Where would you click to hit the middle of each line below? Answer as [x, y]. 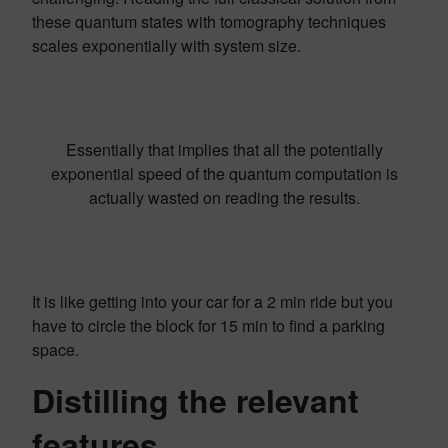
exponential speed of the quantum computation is [224, 173]
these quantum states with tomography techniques [209, 21]
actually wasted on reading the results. [224, 197]
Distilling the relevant [195, 400]
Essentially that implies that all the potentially [224, 149]
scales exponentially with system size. [166, 45]
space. [55, 349]
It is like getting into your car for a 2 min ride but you [212, 301]
